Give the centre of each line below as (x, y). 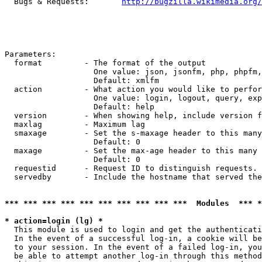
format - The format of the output (105, 63)
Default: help (80, 107)
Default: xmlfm (82, 80)
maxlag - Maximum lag (75, 124)
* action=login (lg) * (54, 221)
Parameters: (30, 54)
